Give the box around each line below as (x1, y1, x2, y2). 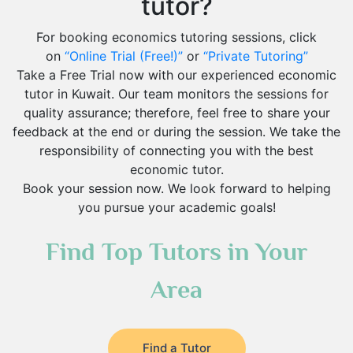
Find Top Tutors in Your (46, 237, 307, 266)
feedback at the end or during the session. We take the (13, 124, 340, 139)
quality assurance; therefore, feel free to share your (23, 105, 330, 121)
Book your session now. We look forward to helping (22, 180, 331, 196)
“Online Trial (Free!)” (64, 48, 183, 64)
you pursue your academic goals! (77, 199, 276, 215)
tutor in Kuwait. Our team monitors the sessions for (24, 86, 329, 102)
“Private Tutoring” (203, 48, 308, 64)
